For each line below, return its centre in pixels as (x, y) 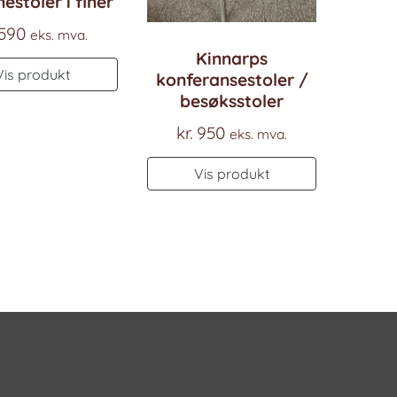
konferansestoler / (232, 79)
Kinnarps (232, 58)
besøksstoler (232, 101)
